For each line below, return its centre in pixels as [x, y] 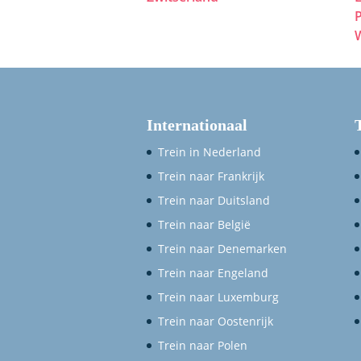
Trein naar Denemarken [222, 249]
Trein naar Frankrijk [211, 176]
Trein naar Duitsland [214, 201]
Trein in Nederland [210, 152]
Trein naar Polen [203, 346]
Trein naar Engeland [213, 273]
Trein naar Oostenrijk [216, 322]
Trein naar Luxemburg [218, 297]
